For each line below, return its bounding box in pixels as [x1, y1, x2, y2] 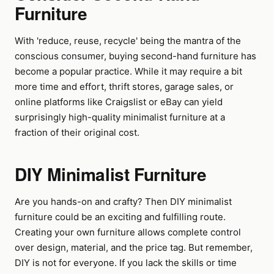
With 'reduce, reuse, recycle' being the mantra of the [15, 35, 241, 46]
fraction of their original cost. [15, 127, 139, 138]
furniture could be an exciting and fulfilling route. [15, 211, 226, 223]
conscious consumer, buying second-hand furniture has [15, 50, 256, 62]
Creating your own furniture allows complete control [15, 226, 241, 238]
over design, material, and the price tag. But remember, [15, 242, 253, 253]
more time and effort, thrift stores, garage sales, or [15, 81, 234, 92]
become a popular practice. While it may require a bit [15, 65, 242, 77]
